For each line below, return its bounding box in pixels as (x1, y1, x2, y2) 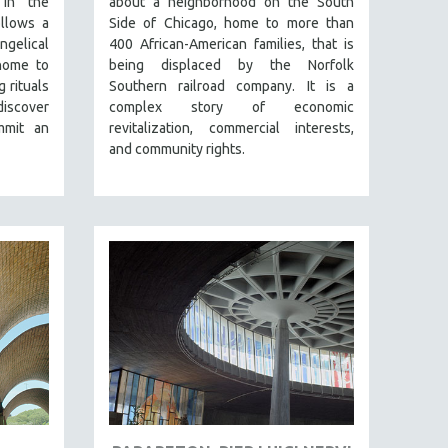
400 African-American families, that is (109, 35, 354, 52)
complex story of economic (109, 98, 354, 115)
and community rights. (109, 140, 245, 157)
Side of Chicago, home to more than (109, 14, 354, 31)
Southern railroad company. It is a (109, 77, 354, 94)
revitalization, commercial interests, (109, 119, 354, 136)
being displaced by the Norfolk (109, 56, 354, 73)
